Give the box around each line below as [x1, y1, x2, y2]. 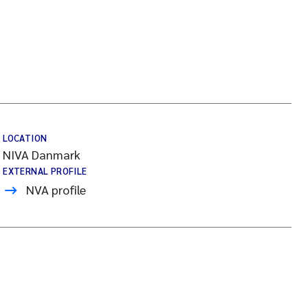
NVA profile [26, 181, 87, 197]
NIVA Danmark [3, 146, 81, 162]
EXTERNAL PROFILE [3, 165, 87, 177]
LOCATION [3, 132, 47, 144]
